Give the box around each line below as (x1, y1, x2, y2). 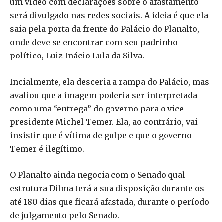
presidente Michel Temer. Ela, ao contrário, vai (10, 116, 198, 127)
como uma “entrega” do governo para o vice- (10, 103, 187, 113)
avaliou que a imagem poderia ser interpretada (10, 90, 197, 100)
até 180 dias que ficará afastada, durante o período (10, 196, 209, 207)
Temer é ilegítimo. (10, 143, 84, 154)
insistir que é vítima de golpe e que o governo (10, 130, 192, 140)
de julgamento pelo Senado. (10, 210, 119, 220)
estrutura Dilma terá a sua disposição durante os (10, 183, 204, 193)
